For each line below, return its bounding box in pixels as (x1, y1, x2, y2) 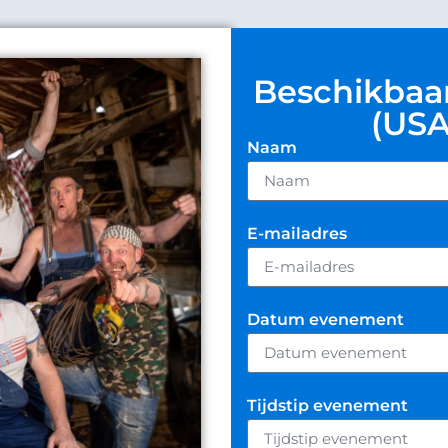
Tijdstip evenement (247, 395, 409, 415)
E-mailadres (247, 223, 348, 243)
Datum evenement (247, 309, 405, 329)
